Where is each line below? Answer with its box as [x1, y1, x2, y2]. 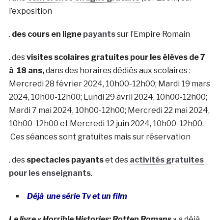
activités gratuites [129, 155, 204, 165]
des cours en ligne [11, 29, 83, 39]
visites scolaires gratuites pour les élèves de [26, 53, 200, 62]
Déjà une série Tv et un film [27, 192, 127, 201]
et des [103, 155, 130, 165]
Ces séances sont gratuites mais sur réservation [8, 132, 191, 142]
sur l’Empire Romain [115, 29, 190, 39]
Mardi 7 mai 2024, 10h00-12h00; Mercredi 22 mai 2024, [8, 106, 210, 115]
